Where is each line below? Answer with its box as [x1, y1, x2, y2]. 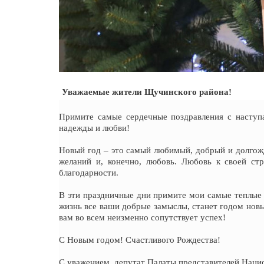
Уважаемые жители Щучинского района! [62, 87, 232, 97]
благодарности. [59, 168, 118, 177]
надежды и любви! [59, 123, 130, 133]
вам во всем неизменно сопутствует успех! [59, 213, 226, 222]
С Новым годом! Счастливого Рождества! [59, 235, 220, 245]
